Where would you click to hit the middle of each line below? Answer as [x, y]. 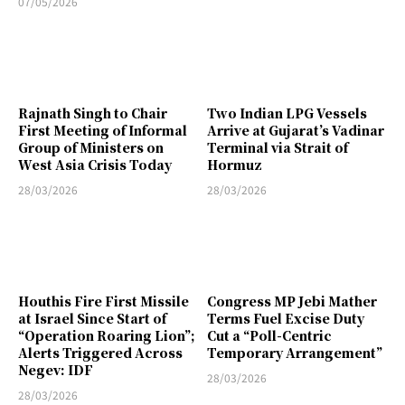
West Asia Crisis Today [95, 164]
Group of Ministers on [91, 147]
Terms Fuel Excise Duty [286, 318]
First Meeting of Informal [103, 130]
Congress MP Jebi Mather [292, 301]
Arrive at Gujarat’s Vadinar [296, 130]
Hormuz [235, 164]
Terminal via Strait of [278, 147]
